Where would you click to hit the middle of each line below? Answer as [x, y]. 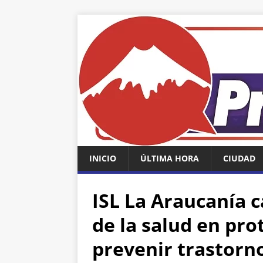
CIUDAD [239, 158]
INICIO [103, 158]
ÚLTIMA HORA [170, 158]
